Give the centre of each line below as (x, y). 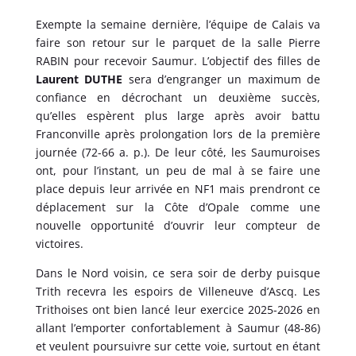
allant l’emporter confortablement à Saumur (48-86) (178, 327)
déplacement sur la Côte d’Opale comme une (178, 207)
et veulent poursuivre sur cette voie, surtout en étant (178, 346)
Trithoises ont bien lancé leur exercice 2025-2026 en (178, 309)
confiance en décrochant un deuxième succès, (178, 97)
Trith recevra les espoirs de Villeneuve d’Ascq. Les (178, 291)
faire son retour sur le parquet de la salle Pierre (178, 42)
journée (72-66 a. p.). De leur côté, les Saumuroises (178, 152)
